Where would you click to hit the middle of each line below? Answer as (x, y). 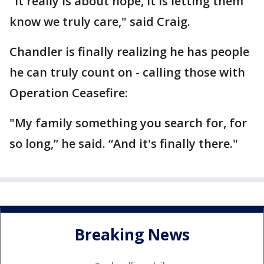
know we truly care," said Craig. (100, 21)
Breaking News (132, 235)
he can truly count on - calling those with (127, 72)
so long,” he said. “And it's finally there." (125, 143)
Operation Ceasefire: (70, 93)
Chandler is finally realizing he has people (129, 51)
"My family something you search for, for (128, 123)
